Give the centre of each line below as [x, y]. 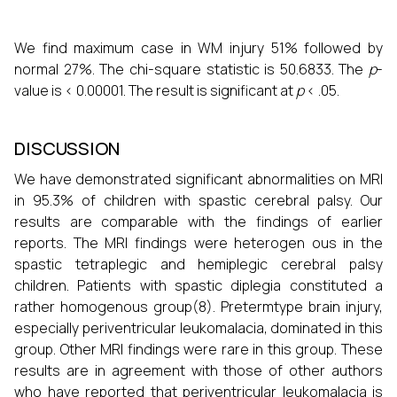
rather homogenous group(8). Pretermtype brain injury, [198, 307]
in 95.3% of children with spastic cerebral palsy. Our [198, 200]
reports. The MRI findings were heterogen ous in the [198, 243]
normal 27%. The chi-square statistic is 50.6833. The [191, 69]
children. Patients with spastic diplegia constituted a [198, 285]
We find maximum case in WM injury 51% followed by [198, 48]
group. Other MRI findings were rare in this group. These [198, 349]
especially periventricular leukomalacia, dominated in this [198, 328]
